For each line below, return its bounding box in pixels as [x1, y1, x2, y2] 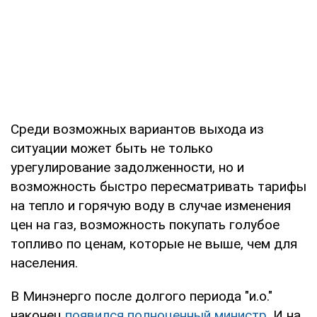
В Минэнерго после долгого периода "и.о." [11, 287, 272, 304]
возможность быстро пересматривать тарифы [11, 178, 306, 195]
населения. [11, 254, 78, 271]
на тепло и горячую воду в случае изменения [11, 197, 291, 214]
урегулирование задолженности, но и [11, 158, 244, 175]
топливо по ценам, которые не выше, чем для [11, 235, 297, 252]
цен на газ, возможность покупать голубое [11, 216, 279, 233]
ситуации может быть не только [11, 139, 213, 156]
